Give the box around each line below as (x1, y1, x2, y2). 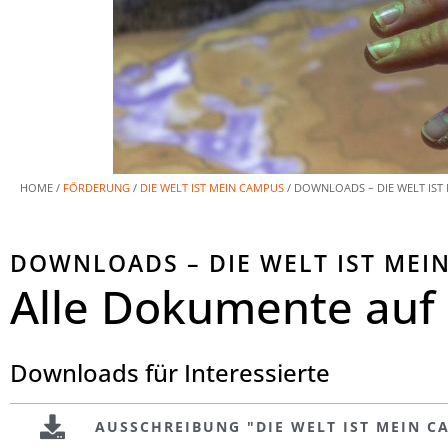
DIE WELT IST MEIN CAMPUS (140, 179, 284, 195)
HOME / (20, 179, 63, 195)
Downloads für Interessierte (10, 355, 330, 389)
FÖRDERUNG (63, 179, 130, 195)
